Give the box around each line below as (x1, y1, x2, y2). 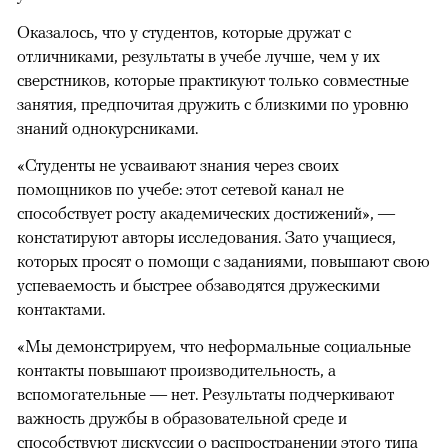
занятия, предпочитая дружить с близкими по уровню (17, 94, 409, 115)
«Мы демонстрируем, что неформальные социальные (17, 336, 411, 357)
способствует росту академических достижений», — (17, 203, 395, 224)
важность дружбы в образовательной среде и (17, 408, 347, 429)
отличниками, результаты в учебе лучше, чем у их (17, 46, 380, 67)
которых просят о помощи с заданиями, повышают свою (17, 251, 430, 272)
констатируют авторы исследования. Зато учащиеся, (17, 227, 396, 248)
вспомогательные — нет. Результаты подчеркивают (17, 384, 394, 405)
